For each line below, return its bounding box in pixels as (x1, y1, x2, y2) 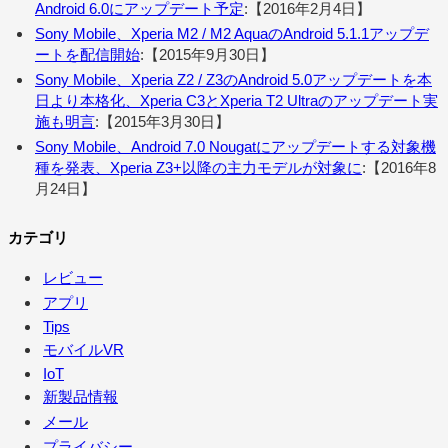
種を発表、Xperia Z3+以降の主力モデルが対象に (35, 159, 362, 177)
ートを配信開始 (35, 46, 140, 64)
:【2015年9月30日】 (140, 46, 275, 64)
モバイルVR (43, 341, 124, 359)
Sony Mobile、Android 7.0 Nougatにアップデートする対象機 (35, 138, 436, 156)
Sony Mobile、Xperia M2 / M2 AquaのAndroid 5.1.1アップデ (35, 25, 429, 43)
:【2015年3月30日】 (95, 113, 230, 131)
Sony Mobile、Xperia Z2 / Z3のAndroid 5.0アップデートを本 (35, 71, 432, 89)
